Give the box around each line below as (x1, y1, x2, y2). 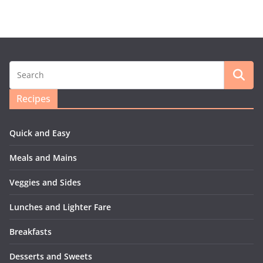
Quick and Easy (9, 127, 70, 139)
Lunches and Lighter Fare (9, 201, 111, 213)
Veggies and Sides (9, 177, 81, 188)
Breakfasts (9, 226, 52, 238)
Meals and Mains (9, 152, 77, 164)
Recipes (16, 92, 50, 106)
